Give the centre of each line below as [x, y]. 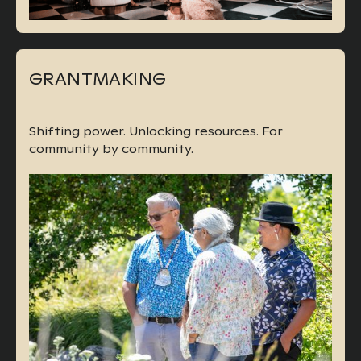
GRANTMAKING [98, 79]
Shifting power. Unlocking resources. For [156, 131]
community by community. [111, 149]
